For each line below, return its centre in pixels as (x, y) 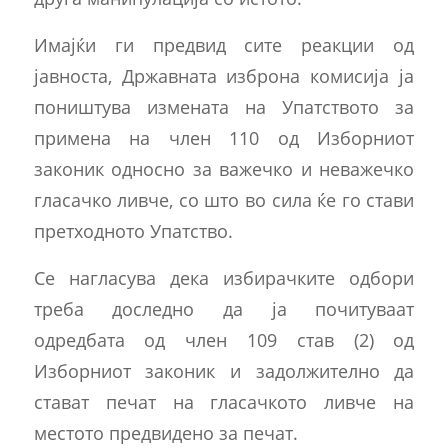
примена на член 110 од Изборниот (224, 137)
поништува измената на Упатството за (224, 106)
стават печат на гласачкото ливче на (224, 401)
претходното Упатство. (133, 230)
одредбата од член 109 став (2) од (224, 339)
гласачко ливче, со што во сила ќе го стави (224, 199)
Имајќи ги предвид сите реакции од (224, 44)
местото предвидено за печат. (165, 432)
